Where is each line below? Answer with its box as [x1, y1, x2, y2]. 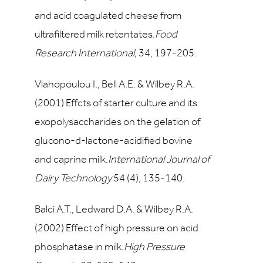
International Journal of [108, 154, 210, 166]
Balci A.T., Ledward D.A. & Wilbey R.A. [35, 204, 193, 215]
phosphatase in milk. [35, 242, 124, 253]
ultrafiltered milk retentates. [35, 29, 155, 41]
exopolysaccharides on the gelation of [35, 117, 201, 128]
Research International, [35, 48, 137, 59]
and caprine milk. [35, 154, 108, 166]
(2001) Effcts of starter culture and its [35, 98, 197, 109]
